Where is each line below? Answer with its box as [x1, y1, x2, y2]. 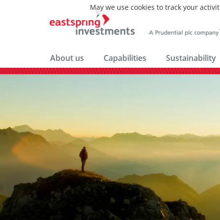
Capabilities [104, 53, 146, 63]
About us [50, 53, 84, 63]
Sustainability [166, 53, 216, 63]
